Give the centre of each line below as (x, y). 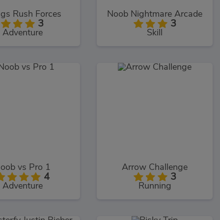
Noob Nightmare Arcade (155, 14)
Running (155, 186)
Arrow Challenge (155, 167)
